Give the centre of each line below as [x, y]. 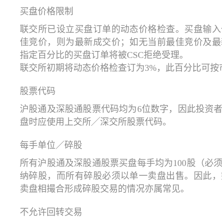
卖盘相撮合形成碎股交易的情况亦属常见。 [105, 189]
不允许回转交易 [51, 212]
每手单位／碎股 [51, 145]
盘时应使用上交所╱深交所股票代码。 [96, 122]
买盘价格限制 [47, 12]
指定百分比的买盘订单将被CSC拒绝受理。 [104, 55]
